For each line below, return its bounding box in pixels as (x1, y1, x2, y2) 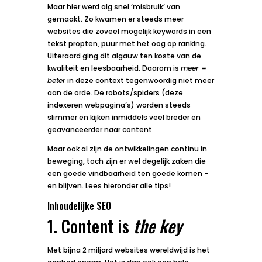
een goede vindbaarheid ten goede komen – (47, 168, 209, 179)
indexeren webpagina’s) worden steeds (47, 100, 191, 111)
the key (133, 213, 182, 239)
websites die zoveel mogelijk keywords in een (47, 26, 211, 37)
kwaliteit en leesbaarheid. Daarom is (47, 63, 181, 74)
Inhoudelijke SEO (47, 199, 111, 213)
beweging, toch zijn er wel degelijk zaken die (47, 156, 206, 167)
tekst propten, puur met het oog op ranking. (47, 39, 206, 49)
